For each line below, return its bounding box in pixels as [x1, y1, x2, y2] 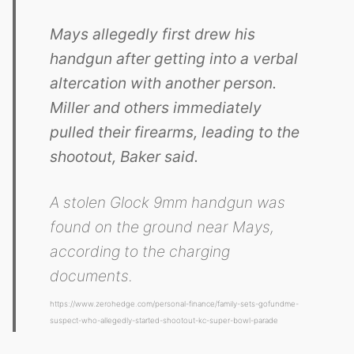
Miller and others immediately [50, 98, 262, 118]
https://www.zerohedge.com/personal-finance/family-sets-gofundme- [50, 299, 299, 309]
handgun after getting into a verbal [50, 49, 299, 69]
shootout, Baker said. [50, 147, 199, 167]
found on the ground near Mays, [50, 217, 275, 237]
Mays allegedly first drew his [50, 24, 256, 44]
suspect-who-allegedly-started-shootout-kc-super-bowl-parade [50, 316, 279, 326]
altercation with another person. [50, 73, 281, 93]
